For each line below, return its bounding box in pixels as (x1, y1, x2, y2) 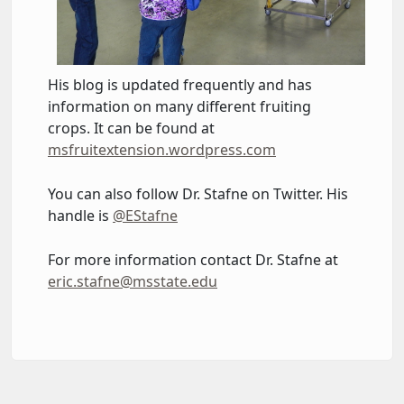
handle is (48, 205, 113, 225)
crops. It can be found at (48, 117, 215, 138)
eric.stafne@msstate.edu (48, 271, 217, 291)
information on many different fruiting (48, 96, 311, 116)
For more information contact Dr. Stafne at (48, 249, 338, 270)
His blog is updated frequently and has (48, 74, 312, 95)
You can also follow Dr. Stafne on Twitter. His (48, 183, 348, 204)
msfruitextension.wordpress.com (48, 139, 276, 160)
